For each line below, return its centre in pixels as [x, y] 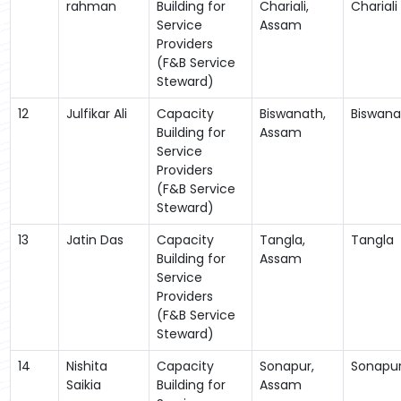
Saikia [83, 384]
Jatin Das [94, 239]
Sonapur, [286, 366]
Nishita [86, 366]
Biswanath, [292, 113]
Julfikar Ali [96, 113]
